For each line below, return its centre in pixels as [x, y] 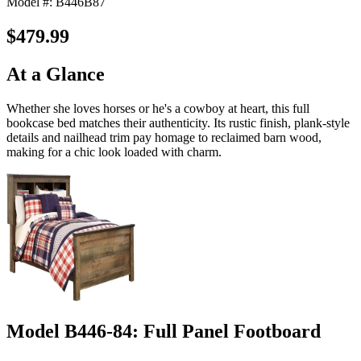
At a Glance [56, 74]
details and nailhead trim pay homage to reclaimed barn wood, [164, 137]
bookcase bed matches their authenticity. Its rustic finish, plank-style [178, 122]
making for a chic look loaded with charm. [114, 151]
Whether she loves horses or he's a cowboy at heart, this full [158, 108]
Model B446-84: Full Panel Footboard [164, 331]
